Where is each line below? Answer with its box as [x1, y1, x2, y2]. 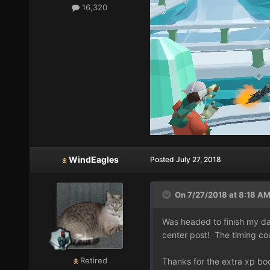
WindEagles [69, 154, 119, 165]
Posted [149, 155, 176, 165]
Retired [80, 256, 108, 266]
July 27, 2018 [175, 155, 221, 165]
